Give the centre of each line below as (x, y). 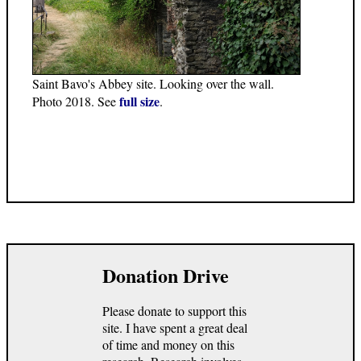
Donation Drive (166, 275)
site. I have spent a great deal (175, 327)
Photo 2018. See (76, 101)
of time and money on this (168, 344)
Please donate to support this (174, 310)
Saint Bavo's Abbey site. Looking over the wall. (153, 83)
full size (139, 101)
